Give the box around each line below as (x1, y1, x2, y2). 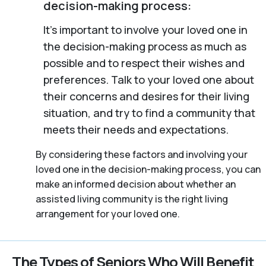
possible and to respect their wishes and (43, 55, 245, 70)
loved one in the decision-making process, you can (36, 162, 261, 176)
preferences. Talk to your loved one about (43, 72, 254, 87)
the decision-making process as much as (43, 39, 246, 53)
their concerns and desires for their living (43, 88, 249, 103)
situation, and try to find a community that (43, 105, 255, 120)
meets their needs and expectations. (43, 122, 229, 137)
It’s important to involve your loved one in (43, 22, 248, 37)
